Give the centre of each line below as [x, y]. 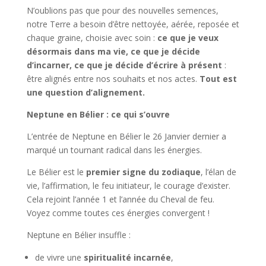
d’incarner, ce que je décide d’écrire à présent [124, 65]
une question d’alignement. [85, 92]
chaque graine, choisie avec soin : [92, 38]
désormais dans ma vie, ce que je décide [113, 51]
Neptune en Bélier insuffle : [78, 235]
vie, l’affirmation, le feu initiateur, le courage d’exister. [128, 186]
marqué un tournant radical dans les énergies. [114, 150]
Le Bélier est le [56, 172]
